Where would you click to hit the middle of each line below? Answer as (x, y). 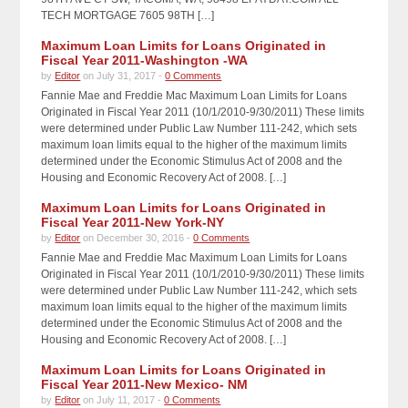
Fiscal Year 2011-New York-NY (133, 222)
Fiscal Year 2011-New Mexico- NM (145, 384)
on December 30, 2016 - (137, 237)
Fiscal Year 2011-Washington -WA (145, 60)
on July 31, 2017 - (123, 75)
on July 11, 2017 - (122, 399)
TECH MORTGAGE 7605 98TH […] (128, 15)
